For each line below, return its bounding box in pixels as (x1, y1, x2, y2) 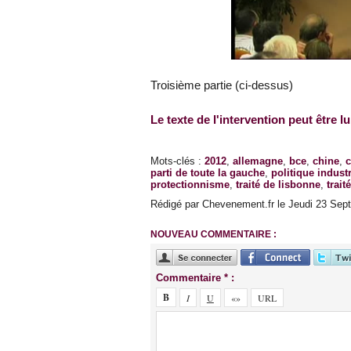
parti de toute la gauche (150, 167, 265, 179)
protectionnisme (150, 179, 230, 191)
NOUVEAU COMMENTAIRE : (150, 229, 277, 241)
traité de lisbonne (236, 179, 320, 191)
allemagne (233, 155, 283, 168)
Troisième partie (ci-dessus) (150, 78, 293, 92)
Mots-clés (150, 155, 195, 168)
